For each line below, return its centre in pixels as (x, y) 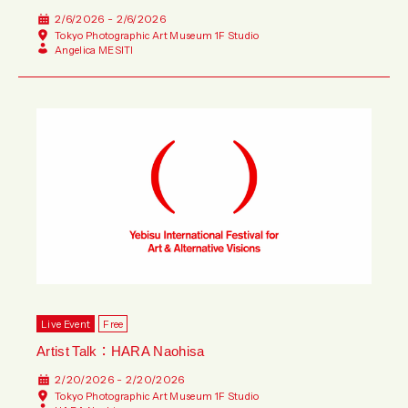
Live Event (66, 323)
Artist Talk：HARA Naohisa (121, 350)
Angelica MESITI (94, 49)
